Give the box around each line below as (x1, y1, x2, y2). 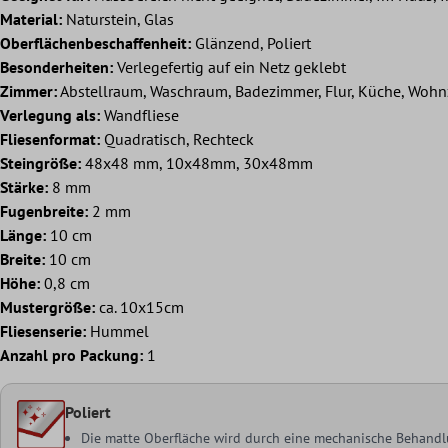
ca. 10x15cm (95, 297, 184, 318)
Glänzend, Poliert (191, 33, 311, 54)
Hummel (86, 321, 149, 342)
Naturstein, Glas (62, 9, 174, 30)
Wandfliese (100, 105, 179, 126)
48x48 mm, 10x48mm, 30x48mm (81, 153, 313, 174)
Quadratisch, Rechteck (100, 129, 254, 150)
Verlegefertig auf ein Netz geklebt (113, 57, 346, 78)
